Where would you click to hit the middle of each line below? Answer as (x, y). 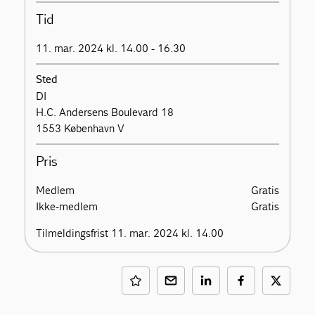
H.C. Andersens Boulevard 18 (105, 112)
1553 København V (81, 128)
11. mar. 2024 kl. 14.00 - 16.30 (111, 48)
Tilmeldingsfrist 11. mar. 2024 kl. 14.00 (130, 233)
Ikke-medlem (67, 206)
